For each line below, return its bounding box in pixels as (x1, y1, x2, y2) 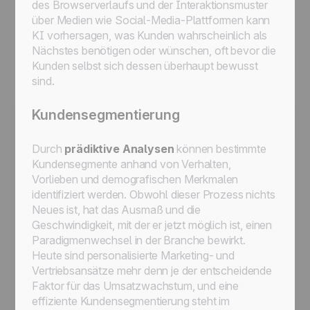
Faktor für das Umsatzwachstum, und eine (32, 279, 239, 293)
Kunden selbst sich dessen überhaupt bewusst (32, 59, 258, 73)
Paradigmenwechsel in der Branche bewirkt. (32, 233, 246, 247)
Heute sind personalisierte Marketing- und (32, 248, 235, 262)
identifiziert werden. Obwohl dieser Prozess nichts (32, 188, 275, 201)
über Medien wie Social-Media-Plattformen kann (32, 13, 271, 27)
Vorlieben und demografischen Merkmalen (32, 172, 239, 186)
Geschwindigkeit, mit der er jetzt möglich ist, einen (32, 218, 273, 232)
